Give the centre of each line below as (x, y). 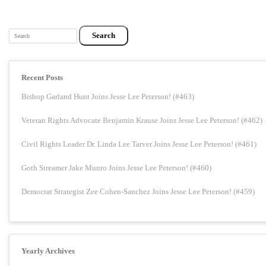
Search (20, 33)
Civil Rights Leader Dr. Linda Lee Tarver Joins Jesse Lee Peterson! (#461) (139, 144)
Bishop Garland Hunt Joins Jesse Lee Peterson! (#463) (108, 97)
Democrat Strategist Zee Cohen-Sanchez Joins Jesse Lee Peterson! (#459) (138, 192)
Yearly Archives (48, 251)
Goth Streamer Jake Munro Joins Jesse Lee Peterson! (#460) (116, 168)
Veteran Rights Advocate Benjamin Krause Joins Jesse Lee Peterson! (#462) (142, 121)
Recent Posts (42, 78)
